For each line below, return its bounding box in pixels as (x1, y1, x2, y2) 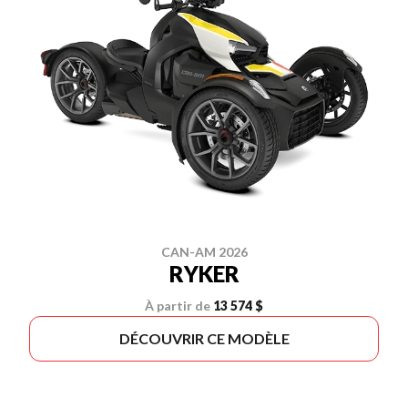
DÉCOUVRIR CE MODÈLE (118, 330, 290, 348)
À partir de (145, 298, 210, 314)
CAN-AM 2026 (160, 244, 248, 260)
